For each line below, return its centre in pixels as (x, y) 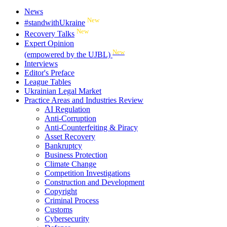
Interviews (41, 63)
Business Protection (76, 155)
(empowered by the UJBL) (68, 54)
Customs (59, 209)
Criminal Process (72, 200)
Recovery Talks (49, 34)
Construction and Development (94, 182)
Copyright (61, 191)
